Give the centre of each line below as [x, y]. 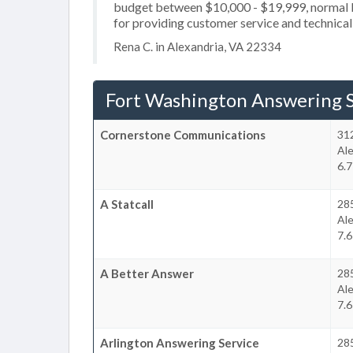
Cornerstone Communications [183, 134]
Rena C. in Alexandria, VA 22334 [197, 46]
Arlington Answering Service [180, 342]
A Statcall [127, 204]
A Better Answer [147, 273]
